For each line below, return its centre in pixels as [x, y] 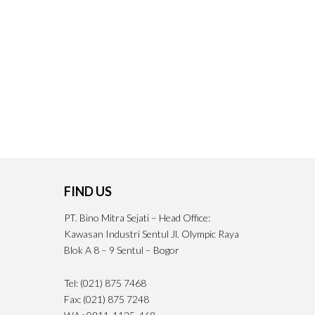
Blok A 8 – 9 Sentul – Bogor [122, 250]
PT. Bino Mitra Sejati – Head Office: [137, 218]
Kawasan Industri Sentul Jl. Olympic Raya [152, 234]
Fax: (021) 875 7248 [107, 299]
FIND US [88, 191]
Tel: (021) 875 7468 [105, 283]
